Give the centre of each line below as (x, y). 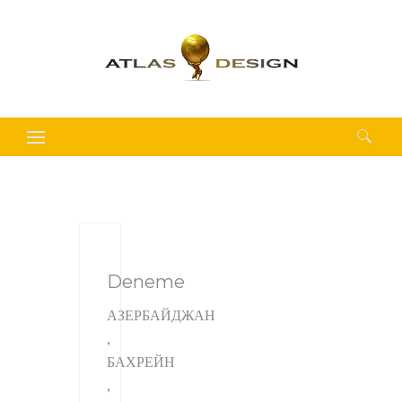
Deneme (146, 281)
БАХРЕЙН (141, 361)
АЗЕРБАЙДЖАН (161, 314)
